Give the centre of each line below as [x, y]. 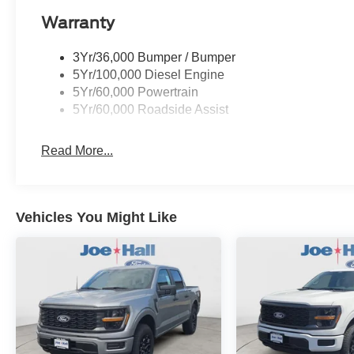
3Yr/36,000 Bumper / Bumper [154, 58]
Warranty [78, 23]
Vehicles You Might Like [96, 218]
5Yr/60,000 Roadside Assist [151, 110]
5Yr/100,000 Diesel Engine [149, 75]
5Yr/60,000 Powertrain [136, 92]
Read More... [77, 151]
